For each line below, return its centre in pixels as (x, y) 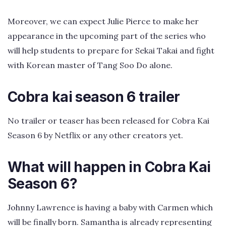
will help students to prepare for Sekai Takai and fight (111, 50)
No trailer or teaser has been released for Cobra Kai (108, 120)
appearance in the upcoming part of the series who (107, 36)
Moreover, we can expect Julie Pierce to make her (103, 21)
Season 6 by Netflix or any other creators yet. (95, 135)
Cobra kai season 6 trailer (94, 97)
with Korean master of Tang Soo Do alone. (90, 65)
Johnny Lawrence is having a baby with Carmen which (110, 207)
